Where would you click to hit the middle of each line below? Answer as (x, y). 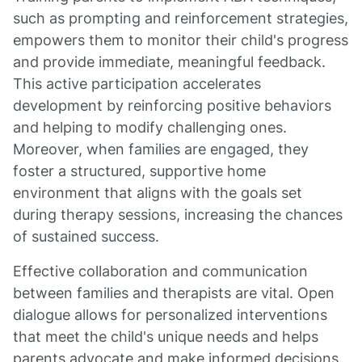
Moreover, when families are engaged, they (161, 149)
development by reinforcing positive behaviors (172, 105)
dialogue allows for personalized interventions (170, 315)
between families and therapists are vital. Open (174, 293)
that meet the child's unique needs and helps (166, 337)
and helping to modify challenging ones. (150, 127)
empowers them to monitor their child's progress (181, 40)
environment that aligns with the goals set (158, 193)
